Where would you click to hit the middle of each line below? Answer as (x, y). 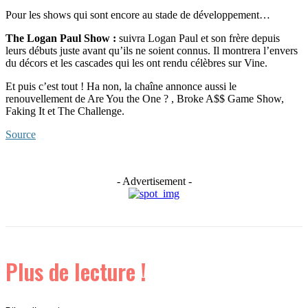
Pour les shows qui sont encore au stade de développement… (138, 15)
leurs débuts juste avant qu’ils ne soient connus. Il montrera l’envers (152, 51)
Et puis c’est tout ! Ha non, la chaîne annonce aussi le (121, 87)
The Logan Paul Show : (62, 38)
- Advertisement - (154, 181)
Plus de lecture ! (76, 272)
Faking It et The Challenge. (65, 111)
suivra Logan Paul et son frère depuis (199, 38)
